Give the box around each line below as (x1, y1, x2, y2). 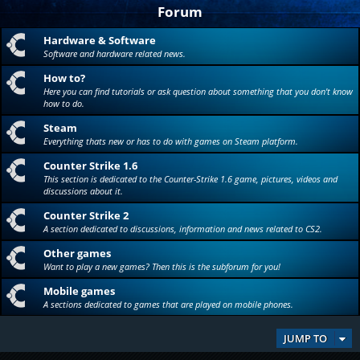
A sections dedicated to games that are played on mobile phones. (43, 298, 293, 310)
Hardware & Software (43, 33, 156, 47)
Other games (43, 246, 111, 260)
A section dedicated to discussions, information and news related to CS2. (43, 223, 322, 235)
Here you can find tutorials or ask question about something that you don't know (43, 85, 353, 97)
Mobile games (43, 284, 115, 298)
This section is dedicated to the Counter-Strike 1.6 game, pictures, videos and (43, 173, 337, 185)
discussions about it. (43, 185, 123, 197)
